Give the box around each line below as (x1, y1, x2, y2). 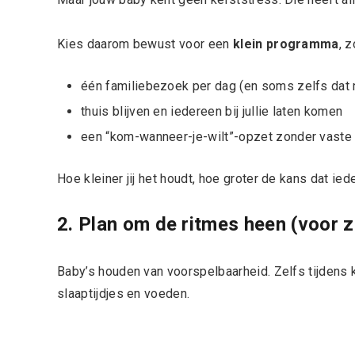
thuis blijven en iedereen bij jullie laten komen (81, 103, 343, 119)
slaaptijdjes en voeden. (57, 285, 190, 301)
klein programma (232, 36, 339, 52)
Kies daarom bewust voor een (57, 36, 233, 52)
